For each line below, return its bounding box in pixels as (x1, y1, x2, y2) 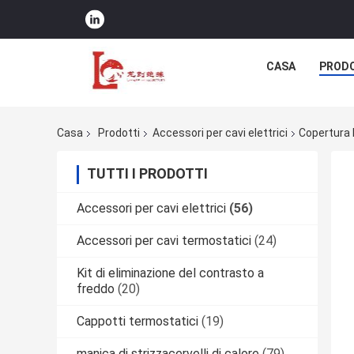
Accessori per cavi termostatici (77, 233, 251, 249)
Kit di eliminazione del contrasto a (77, 265, 264, 281)
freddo (77, 281, 115, 297)
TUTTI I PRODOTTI (87, 165, 208, 183)
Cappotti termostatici (77, 314, 198, 330)
